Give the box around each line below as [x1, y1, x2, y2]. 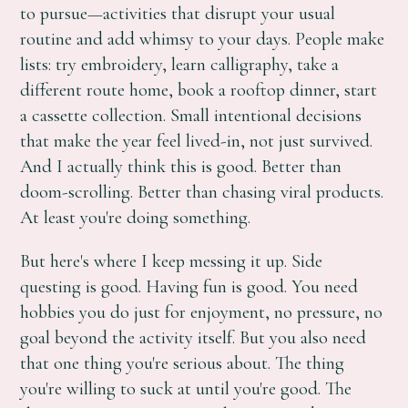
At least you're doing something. [20, 205, 251, 229]
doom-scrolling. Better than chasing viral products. [20, 179, 384, 203]
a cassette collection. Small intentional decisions [20, 103, 362, 127]
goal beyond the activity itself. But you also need [20, 326, 367, 350]
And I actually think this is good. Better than [20, 154, 342, 178]
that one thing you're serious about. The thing [20, 352, 345, 375]
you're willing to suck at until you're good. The [20, 377, 352, 401]
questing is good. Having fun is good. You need [20, 275, 359, 299]
